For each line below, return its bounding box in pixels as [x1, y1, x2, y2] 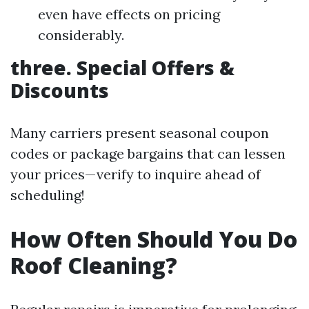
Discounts [10, 77, 109, 103]
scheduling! [10, 186, 85, 203]
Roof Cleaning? [10, 250, 177, 280]
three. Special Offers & [10, 54, 235, 81]
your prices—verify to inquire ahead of [10, 166, 261, 183]
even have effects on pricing [38, 6, 220, 23]
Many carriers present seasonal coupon [10, 124, 269, 141]
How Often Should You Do [10, 224, 297, 254]
